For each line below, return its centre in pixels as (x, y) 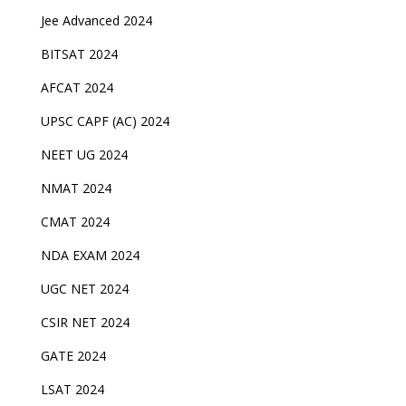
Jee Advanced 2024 (96, 20)
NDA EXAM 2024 (90, 255)
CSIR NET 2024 (85, 322)
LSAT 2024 (74, 389)
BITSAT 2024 (79, 54)
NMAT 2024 (76, 188)
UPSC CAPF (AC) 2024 (105, 121)
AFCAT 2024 (77, 87)
